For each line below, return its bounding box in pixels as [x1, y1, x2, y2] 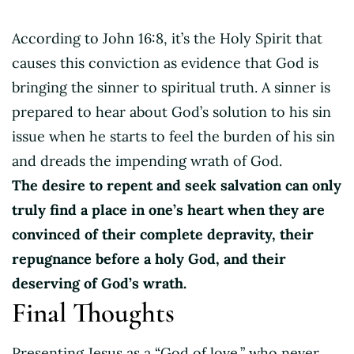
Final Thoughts [12, 296, 175, 330]
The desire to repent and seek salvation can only [12, 176, 341, 195]
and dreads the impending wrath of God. [12, 152, 286, 171]
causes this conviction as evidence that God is [12, 54, 318, 73]
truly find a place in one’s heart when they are [12, 201, 325, 220]
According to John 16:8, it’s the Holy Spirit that [12, 29, 322, 48]
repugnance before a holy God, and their [12, 250, 286, 269]
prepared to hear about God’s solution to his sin [12, 103, 331, 122]
